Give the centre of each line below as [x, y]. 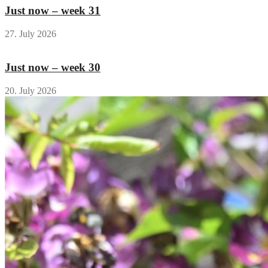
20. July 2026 [31, 91]
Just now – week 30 [53, 68]
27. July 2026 [31, 33]
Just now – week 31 [53, 10]
